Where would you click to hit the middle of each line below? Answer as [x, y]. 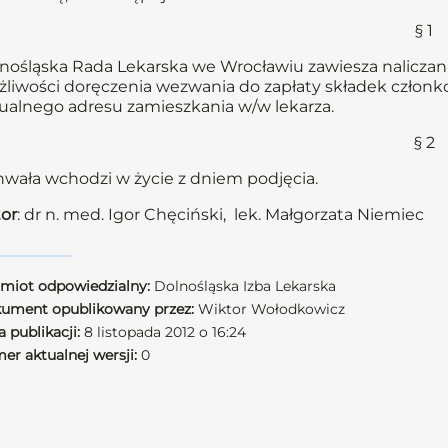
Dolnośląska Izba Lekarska [243, 286]
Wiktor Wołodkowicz [269, 309]
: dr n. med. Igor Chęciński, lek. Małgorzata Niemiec [220, 214]
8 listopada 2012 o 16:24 [163, 332]
